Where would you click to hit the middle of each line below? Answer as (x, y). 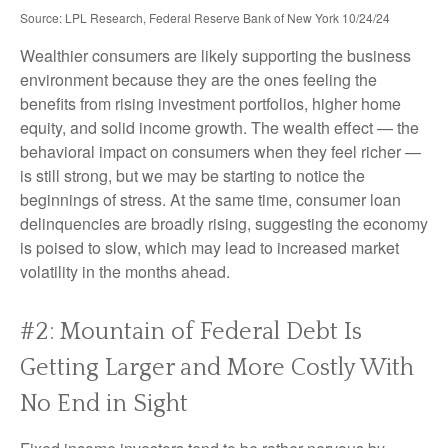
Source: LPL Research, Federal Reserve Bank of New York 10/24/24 (205, 17)
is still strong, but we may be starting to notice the (192, 175)
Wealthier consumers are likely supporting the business (215, 55)
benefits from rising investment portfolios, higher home (210, 103)
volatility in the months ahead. (125, 271)
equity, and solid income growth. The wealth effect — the (219, 127)
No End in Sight (104, 403)
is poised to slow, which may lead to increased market (209, 247)
